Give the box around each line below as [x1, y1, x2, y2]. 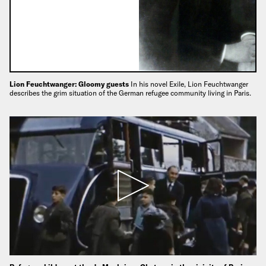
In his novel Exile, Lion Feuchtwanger [131, 79, 248, 88]
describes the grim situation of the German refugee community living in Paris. [9, 88, 251, 97]
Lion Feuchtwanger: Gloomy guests [9, 79, 131, 88]
